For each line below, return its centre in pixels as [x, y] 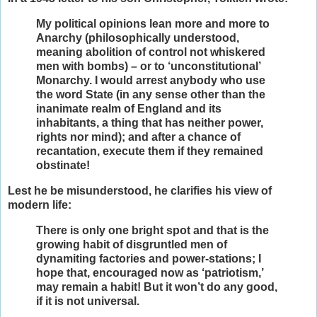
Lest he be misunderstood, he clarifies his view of [140, 191]
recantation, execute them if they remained [150, 151]
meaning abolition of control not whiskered [151, 52]
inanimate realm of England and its [129, 109]
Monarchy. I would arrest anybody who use [151, 81]
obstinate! [63, 166]
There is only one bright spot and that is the [152, 230]
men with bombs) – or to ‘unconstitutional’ [148, 67]
